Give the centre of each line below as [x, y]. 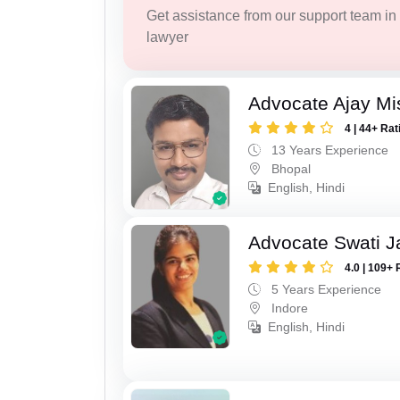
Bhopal [290, 169]
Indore [288, 308]
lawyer [167, 37]
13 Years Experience [329, 150]
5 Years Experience [325, 290]
